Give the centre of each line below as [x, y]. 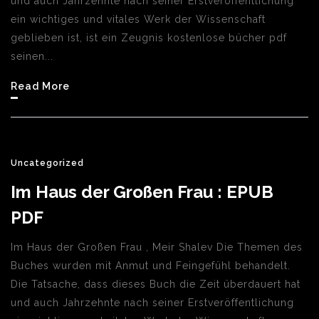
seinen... [32, 56]
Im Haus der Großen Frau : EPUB [142, 192]
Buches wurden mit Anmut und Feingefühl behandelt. [151, 266]
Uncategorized [47, 163]
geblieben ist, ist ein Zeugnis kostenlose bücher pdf [149, 38]
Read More [40, 86]
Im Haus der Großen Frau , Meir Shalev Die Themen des [157, 247]
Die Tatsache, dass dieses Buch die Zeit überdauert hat [156, 284]
